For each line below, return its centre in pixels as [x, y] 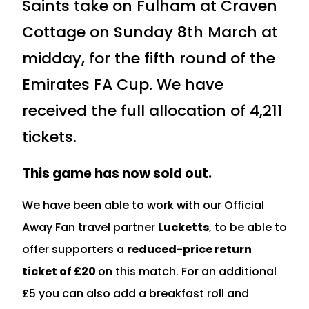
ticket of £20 [60, 271]
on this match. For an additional [187, 271]
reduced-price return [189, 249]
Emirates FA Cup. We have [123, 84]
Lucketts [183, 227]
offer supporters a [74, 249]
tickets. [49, 137]
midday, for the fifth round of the [149, 58]
